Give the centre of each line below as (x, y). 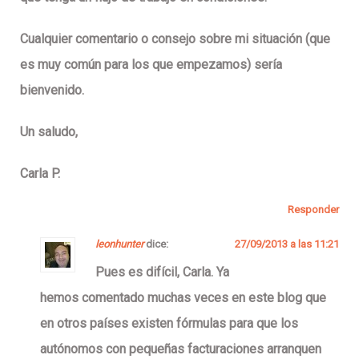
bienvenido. (52, 90)
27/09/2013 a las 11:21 (287, 244)
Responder (313, 209)
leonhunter (119, 244)
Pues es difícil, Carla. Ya (162, 272)
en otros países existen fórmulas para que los (169, 323)
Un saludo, (49, 131)
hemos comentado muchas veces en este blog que (183, 297)
